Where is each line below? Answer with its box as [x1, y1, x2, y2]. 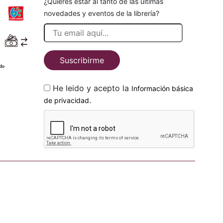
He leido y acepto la [122, 83, 131, 93]
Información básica [131, 84, 193, 93]
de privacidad [44, 96, 89, 105]
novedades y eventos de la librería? [44, 9, 159, 17]
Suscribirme [60, 55, 104, 65]
